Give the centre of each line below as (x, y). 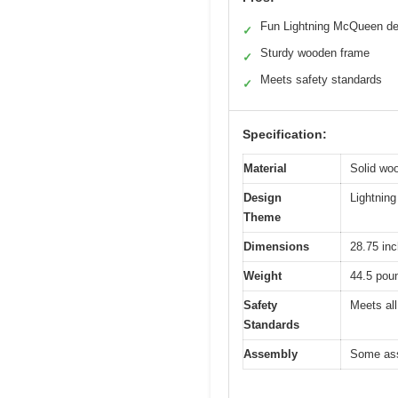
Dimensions (276, 247)
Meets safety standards (321, 80)
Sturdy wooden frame (315, 53)
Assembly (271, 354)
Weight (263, 276)
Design (263, 198)
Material (265, 169)
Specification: (285, 135)
